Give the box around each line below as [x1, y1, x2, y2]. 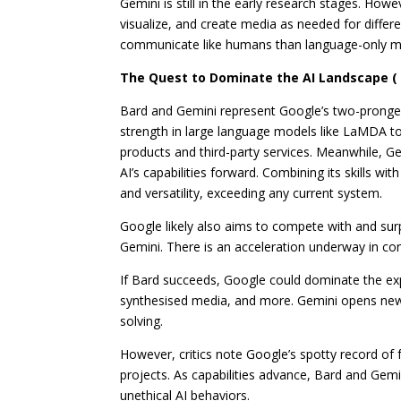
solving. [120, 312, 164, 330]
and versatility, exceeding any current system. [120, 184, 383, 202]
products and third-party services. [120, 143, 317, 161]
